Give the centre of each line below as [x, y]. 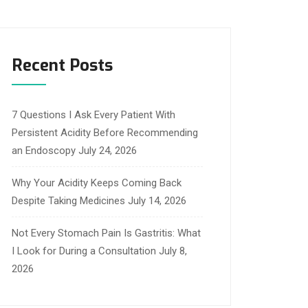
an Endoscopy [44, 151]
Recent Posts [62, 65]
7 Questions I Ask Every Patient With [93, 115]
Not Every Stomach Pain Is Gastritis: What [106, 233]
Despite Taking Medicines [68, 201]
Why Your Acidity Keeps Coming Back [97, 183]
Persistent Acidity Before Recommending [105, 133]
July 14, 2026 [157, 201]
